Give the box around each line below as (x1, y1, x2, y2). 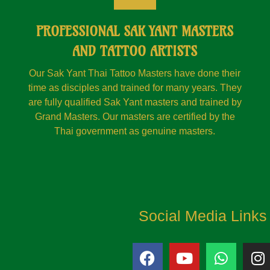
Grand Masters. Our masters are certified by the (34, 111, 235, 122)
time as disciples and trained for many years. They (28, 83, 242, 93)
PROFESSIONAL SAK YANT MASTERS (36, 23, 234, 40)
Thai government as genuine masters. (54, 126, 216, 136)
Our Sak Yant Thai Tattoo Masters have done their (29, 68, 241, 78)
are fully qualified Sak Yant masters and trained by (28, 97, 242, 107)
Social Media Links (138, 207, 267, 224)
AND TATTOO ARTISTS (72, 43, 198, 60)
